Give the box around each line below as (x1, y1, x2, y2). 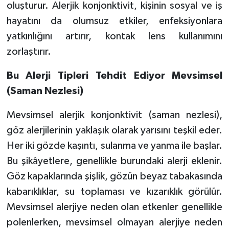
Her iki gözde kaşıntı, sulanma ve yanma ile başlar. (6, 140, 223, 151)
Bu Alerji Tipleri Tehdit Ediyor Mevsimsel (6, 70, 223, 81)
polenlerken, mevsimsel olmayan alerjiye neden (6, 217, 223, 227)
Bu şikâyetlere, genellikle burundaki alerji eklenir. (6, 155, 223, 166)
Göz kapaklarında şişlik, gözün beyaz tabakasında (6, 171, 223, 181)
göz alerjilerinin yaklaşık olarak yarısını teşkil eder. (6, 125, 223, 135)
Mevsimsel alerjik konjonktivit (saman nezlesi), (6, 109, 223, 120)
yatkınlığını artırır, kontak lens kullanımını (6, 31, 223, 41)
